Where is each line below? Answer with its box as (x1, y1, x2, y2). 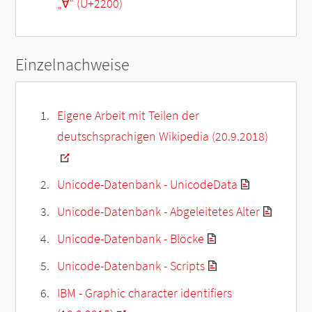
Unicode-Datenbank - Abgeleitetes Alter (56, 203, 260, 219)
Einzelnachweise (15, 53, 130, 75)
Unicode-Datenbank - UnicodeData (56, 175, 237, 192)
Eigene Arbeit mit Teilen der (56, 107, 199, 123)
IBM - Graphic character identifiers (56, 284, 232, 301)
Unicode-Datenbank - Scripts (56, 257, 205, 274)
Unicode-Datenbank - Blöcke (56, 230, 204, 247)
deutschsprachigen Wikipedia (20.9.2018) (56, 127, 268, 144)
